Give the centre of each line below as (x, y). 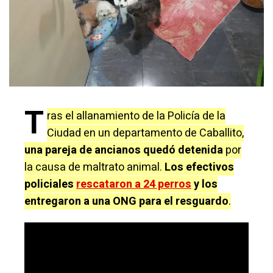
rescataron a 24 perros (134, 185)
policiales (50, 185)
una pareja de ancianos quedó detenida (124, 151)
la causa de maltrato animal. (94, 168)
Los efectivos (199, 168)
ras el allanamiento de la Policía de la (136, 116)
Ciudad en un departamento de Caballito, (145, 133)
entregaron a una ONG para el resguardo (126, 202)
